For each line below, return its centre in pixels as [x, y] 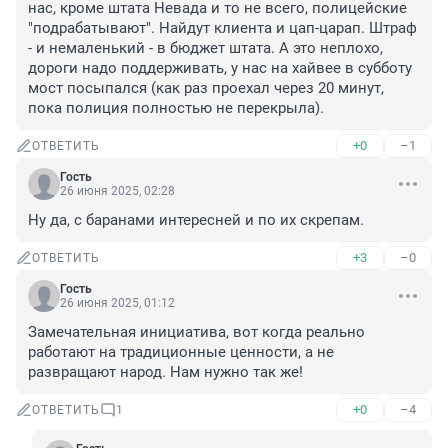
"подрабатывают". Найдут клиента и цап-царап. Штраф [222, 28]
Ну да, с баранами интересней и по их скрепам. [196, 220]
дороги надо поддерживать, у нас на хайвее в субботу [220, 68]
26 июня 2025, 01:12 [117, 303]
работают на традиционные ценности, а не [181, 352]
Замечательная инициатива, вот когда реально [196, 332]
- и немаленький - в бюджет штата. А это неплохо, [205, 48]
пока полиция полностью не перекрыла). [176, 108]
